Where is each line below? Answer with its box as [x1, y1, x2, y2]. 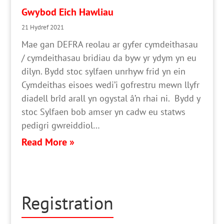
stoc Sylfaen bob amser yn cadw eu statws [21, 105, 185, 117]
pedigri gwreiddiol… [21, 119, 100, 131]
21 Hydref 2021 [21, 22, 64, 31]
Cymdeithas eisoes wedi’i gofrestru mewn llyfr [21, 78, 199, 90]
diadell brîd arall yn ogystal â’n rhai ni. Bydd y [21, 92, 200, 104]
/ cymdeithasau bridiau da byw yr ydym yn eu [21, 51, 196, 63]
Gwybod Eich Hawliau [21, 5, 113, 18]
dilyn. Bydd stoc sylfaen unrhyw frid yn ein [21, 65, 185, 77]
